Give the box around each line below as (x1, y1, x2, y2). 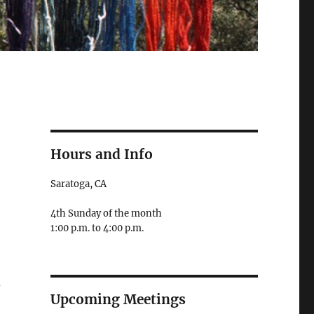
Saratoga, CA (50, 178, 107, 191)
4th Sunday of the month (50, 207, 162, 220)
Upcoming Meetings (50, 291, 186, 308)
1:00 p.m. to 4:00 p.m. (50, 222, 144, 235)
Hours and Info (50, 146, 153, 163)
